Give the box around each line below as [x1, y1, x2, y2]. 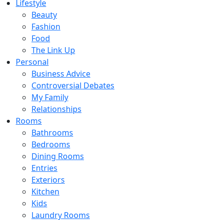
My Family [31, 92, 68, 103]
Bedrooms [31, 139, 70, 150]
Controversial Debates [31, 80, 114, 91]
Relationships [31, 104, 82, 114]
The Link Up [31, 45, 75, 55]
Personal [16, 56, 49, 67]
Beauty [31, 9, 57, 20]
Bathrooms [31, 127, 73, 138]
